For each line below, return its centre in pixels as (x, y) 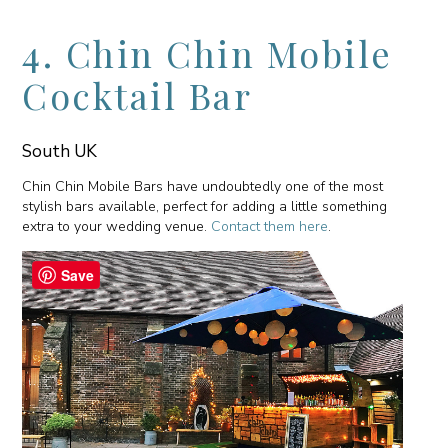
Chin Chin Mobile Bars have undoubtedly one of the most (203, 186)
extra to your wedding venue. (117, 226)
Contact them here (270, 226)
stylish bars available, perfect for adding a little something (205, 206)
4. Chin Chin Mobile (207, 52)
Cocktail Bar (137, 94)
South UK (60, 151)
